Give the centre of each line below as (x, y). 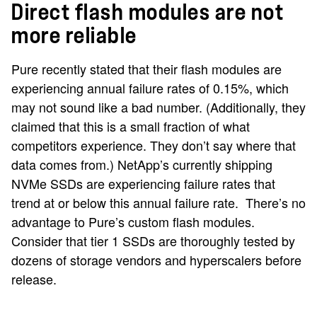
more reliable (74, 36)
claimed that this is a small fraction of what (131, 126)
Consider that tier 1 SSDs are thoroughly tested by (153, 240)
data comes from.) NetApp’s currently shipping (142, 164)
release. (34, 278)
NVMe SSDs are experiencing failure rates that (143, 183)
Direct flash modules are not (148, 12)
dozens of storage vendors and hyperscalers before (156, 259)
